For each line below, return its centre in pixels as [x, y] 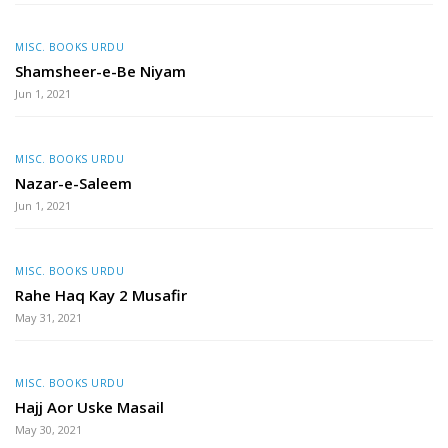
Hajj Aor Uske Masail [89, 406]
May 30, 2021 [48, 429]
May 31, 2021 [48, 317]
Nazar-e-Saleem [73, 182]
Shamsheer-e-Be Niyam [100, 70]
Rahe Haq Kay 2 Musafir [101, 294]
